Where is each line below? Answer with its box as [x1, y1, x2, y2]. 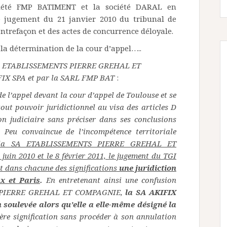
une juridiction [117, 163, 177, 173]
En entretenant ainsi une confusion [43, 175, 176, 185]
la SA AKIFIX [125, 187, 177, 198]
